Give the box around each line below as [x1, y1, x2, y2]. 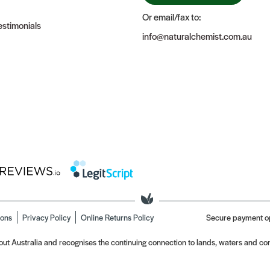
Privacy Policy [22, 211, 71, 223]
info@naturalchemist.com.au [142, 30, 252, 43]
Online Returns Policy [81, 211, 154, 223]
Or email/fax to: [142, 10, 201, 24]
